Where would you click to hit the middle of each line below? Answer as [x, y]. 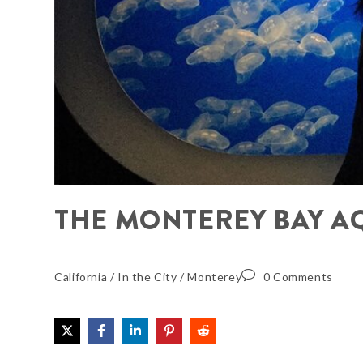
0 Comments [298, 276]
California [81, 276]
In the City [147, 276]
